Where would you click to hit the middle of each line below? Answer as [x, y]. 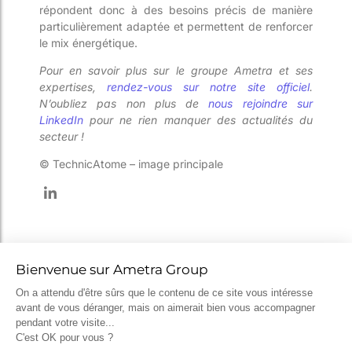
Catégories [82, 277]
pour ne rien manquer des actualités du [198, 119]
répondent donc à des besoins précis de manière [176, 9]
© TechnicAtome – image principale [131, 164]
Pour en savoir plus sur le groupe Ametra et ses [176, 70]
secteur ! [62, 136]
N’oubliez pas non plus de [124, 103]
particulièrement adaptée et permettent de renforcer [176, 26]
